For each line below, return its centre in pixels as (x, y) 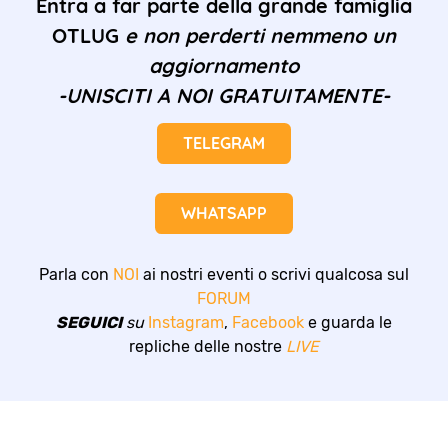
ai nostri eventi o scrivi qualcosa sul (274, 275)
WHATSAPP (224, 213)
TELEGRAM (224, 142)
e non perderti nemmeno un (260, 35)
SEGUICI (89, 323)
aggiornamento (224, 65)
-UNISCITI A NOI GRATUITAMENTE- (224, 95)
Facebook (268, 323)
